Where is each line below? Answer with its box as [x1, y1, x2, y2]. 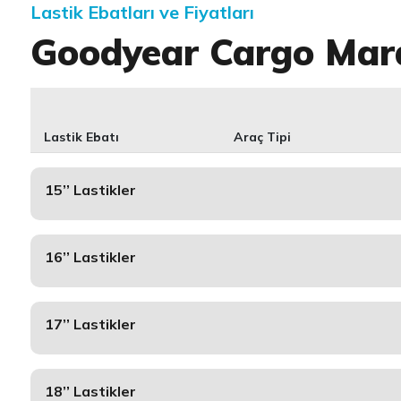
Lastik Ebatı [43, 129, 119, 145]
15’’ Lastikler [44, 181, 136, 199]
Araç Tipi [234, 129, 292, 145]
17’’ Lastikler [44, 315, 136, 333]
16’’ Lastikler [44, 248, 136, 266]
